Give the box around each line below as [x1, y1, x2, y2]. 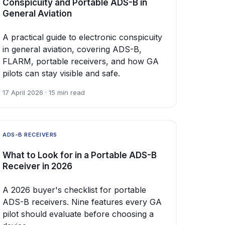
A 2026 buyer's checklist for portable [3, 184, 146, 195]
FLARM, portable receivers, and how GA [3, 56, 159, 67]
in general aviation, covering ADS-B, [3, 44, 142, 55]
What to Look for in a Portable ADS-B [3, 150, 157, 160]
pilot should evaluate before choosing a [3, 208, 154, 219]
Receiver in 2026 [3, 161, 72, 171]
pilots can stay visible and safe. [3, 68, 120, 79]
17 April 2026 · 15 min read [3, 88, 85, 97]
